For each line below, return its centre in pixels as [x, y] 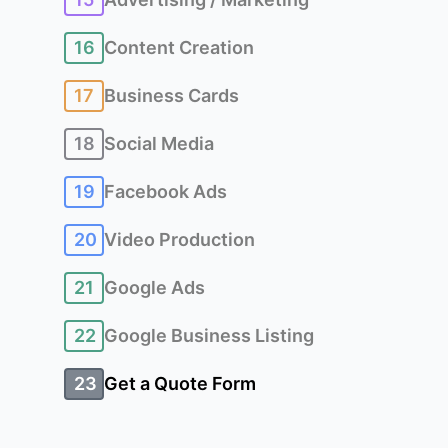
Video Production [179, 239]
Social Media [159, 143]
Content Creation [179, 47]
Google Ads [154, 287]
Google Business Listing [209, 335]
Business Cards [171, 95]
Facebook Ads [165, 191]
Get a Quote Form [180, 383]
